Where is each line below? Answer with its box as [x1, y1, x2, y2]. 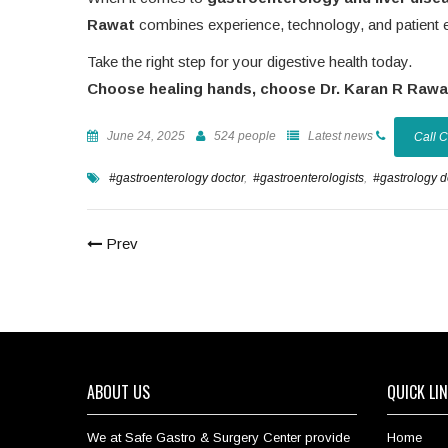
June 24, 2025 [104, 129, 185, 144]
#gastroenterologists [253, 171, 364, 186]
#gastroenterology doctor [109, 171, 244, 186]
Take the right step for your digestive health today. [87, 53, 412, 71]
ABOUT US [87, 380, 150, 405]
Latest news [305, 129, 373, 144]
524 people [211, 129, 276, 144]
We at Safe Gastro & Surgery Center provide [87, 430, 350, 446]
